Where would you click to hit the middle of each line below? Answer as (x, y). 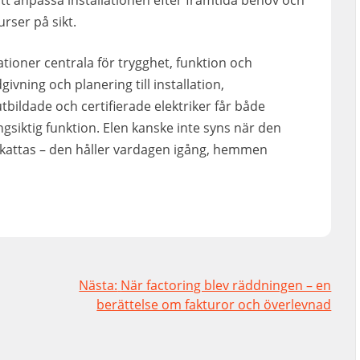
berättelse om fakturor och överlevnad (214, 305)
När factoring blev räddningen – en (226, 286)
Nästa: (98, 286)
